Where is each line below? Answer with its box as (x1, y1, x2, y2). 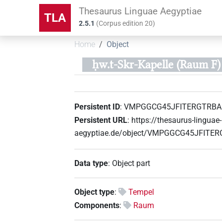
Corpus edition (99, 19, 145, 28)
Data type (74, 158, 109, 168)
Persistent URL (74, 115, 128, 125)
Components (74, 201, 120, 211)
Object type (74, 187, 115, 197)
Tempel (128, 187, 155, 197)
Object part (112, 158, 151, 168)
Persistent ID (74, 102, 120, 111)
